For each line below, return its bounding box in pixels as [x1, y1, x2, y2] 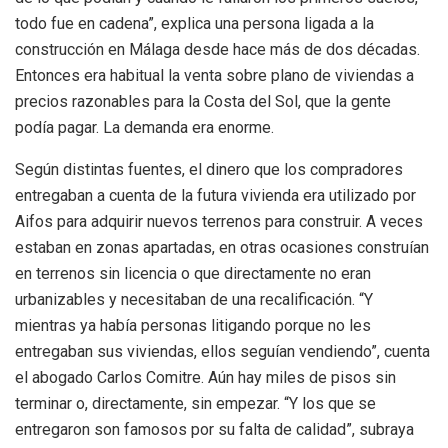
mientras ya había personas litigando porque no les [15, 316, 371, 336]
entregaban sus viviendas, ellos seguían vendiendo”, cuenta [15, 342, 430, 362]
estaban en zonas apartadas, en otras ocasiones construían [15, 238, 429, 258]
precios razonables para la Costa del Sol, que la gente [15, 92, 391, 112]
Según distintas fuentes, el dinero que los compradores [15, 160, 403, 180]
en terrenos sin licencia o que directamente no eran [15, 264, 371, 284]
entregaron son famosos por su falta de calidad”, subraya [15, 420, 414, 440]
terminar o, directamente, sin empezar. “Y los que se [15, 394, 376, 414]
